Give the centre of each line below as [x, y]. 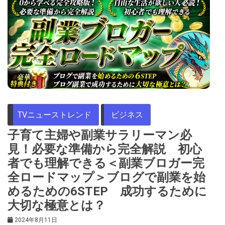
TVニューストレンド [54, 115]
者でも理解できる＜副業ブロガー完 [106, 163]
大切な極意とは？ [57, 205]
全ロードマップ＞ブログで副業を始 [106, 177]
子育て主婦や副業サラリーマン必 [100, 135]
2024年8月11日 [36, 220]
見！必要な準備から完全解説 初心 [105, 149]
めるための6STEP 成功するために [107, 191]
